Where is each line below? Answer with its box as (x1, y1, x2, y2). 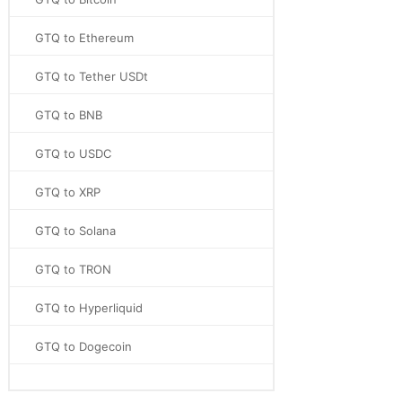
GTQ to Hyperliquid (35, 301, 143, 315)
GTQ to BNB (35, 108, 102, 122)
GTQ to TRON (35, 262, 111, 276)
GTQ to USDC (35, 146, 111, 161)
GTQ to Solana (35, 223, 116, 238)
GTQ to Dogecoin (35, 339, 132, 354)
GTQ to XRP (35, 185, 100, 199)
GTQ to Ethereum (35, 31, 134, 45)
